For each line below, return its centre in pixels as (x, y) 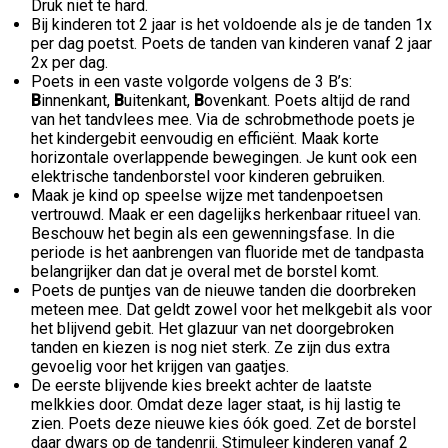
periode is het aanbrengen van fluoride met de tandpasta (227, 252)
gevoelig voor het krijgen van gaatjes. (162, 366)
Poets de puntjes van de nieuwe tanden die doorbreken (223, 290)
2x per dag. (69, 62)
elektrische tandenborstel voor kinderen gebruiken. (210, 176)
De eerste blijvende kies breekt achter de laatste (201, 385)
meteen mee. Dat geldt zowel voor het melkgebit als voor (231, 309)
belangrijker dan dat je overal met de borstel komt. (205, 271)
